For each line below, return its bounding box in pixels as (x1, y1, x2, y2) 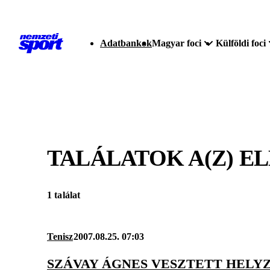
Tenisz (47, 231, 73, 242)
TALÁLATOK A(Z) (47, 145, 239, 171)
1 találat (47, 190, 81, 201)
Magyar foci (152, 38, 201, 48)
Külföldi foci (216, 38, 266, 48)
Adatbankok (100, 38, 152, 48)
